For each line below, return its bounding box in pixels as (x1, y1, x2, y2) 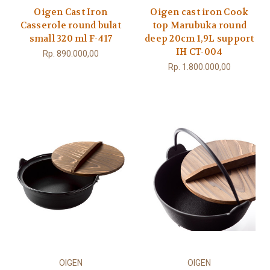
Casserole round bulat (20, 19, 121, 31)
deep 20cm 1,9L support (145, 32, 254, 45)
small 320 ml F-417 (29, 32, 112, 45)
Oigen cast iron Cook (150, 5, 249, 18)
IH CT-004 (176, 45, 223, 58)
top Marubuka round (152, 19, 246, 31)
